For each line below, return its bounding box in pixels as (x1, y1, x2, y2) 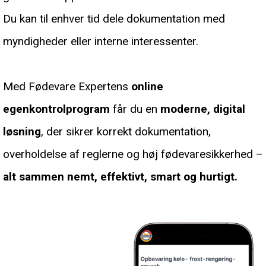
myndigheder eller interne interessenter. (3, 34, 198, 49)
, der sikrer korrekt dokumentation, (41, 125, 211, 139)
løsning (3, 125, 41, 139)
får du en (110, 102, 160, 116)
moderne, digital (160, 102, 245, 116)
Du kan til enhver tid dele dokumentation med (3, 12, 225, 26)
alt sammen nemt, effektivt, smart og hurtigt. (3, 170, 237, 184)
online (131, 80, 163, 94)
